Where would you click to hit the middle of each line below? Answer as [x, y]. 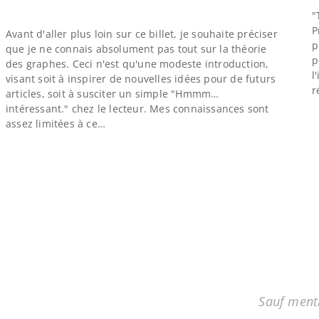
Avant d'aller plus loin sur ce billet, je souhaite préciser [142, 34]
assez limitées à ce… [56, 124]
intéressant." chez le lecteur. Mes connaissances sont [137, 109]
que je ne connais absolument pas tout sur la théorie [136, 49]
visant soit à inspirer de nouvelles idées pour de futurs [141, 79]
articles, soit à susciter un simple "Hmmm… [113, 94]
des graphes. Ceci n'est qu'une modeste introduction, [137, 64]
